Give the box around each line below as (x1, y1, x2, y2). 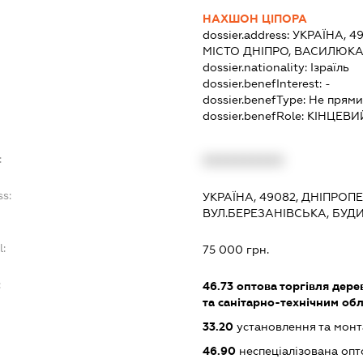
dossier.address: (203, 28, 293, 41)
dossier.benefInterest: (203, 76, 326, 90)
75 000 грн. (203, 242, 270, 256)
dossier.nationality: (203, 60, 311, 74)
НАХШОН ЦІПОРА (203, 11, 308, 25)
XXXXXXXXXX (203, 153, 284, 167)
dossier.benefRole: (203, 109, 308, 122)
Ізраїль (310, 60, 350, 74)
